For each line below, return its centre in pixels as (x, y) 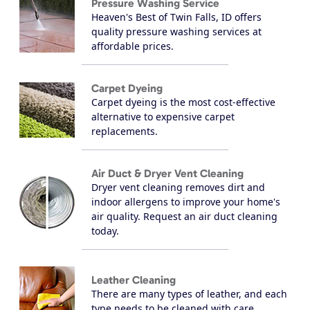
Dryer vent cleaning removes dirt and (178, 188)
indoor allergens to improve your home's (186, 202)
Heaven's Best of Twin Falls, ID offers (176, 17)
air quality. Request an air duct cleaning (184, 217)
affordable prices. (133, 46)
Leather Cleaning (134, 280)
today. (105, 231)
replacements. (125, 131)
